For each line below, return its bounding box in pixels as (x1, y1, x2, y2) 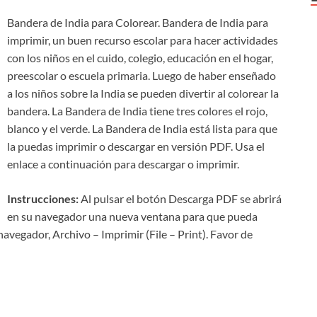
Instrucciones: (7, 192, 79, 206)
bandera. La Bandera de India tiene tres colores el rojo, (7, 104, 267, 118)
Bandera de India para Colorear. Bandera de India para (7, 16, 268, 30)
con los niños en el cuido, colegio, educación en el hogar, (7, 51, 273, 65)
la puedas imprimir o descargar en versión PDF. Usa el (7, 139, 265, 154)
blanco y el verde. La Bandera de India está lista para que (7, 122, 277, 136)
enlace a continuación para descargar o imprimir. (7, 157, 239, 171)
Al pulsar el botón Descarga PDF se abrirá (79, 192, 282, 206)
